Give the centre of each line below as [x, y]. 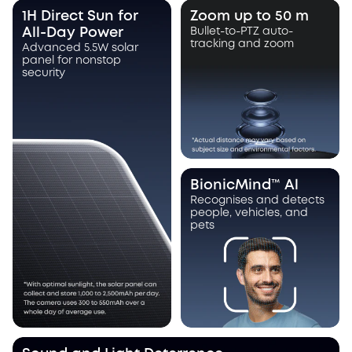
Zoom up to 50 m [249, 17]
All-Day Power [73, 33]
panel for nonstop [71, 61]
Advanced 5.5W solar [80, 48]
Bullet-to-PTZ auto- [242, 32]
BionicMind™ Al [244, 186]
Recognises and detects [257, 201]
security [44, 73]
